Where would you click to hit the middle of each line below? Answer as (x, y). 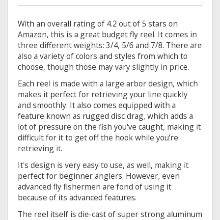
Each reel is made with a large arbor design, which (108, 84)
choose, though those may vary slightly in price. (103, 67)
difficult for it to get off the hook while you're (98, 138)
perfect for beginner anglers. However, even (99, 176)
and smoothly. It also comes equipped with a (97, 105)
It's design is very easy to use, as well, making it (103, 165)
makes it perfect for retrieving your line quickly (103, 95)
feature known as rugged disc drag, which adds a (105, 116)
